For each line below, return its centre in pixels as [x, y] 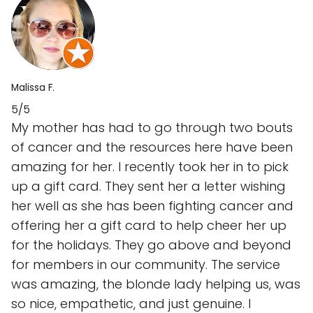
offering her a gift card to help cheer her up [149, 226]
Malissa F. [33, 88]
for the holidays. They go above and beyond [151, 245]
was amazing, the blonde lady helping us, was [156, 284]
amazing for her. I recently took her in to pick [150, 167]
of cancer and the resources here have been [152, 147]
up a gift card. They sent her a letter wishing [148, 187]
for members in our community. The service [146, 265]
